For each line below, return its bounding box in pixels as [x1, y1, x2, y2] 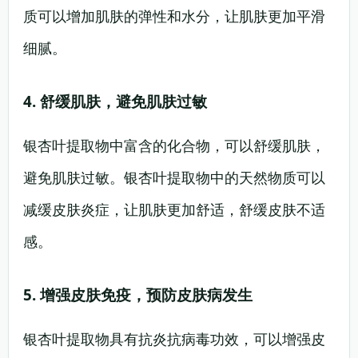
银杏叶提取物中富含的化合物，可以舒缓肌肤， [23, 136, 325, 155]
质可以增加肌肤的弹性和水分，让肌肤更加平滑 [23, 6, 325, 26]
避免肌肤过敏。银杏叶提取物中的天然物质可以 [23, 168, 325, 187]
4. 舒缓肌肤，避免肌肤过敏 [23, 91, 207, 111]
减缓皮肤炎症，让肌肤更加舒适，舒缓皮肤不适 [23, 200, 325, 219]
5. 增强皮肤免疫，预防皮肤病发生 [23, 284, 253, 304]
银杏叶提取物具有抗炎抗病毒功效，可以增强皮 [23, 329, 325, 348]
